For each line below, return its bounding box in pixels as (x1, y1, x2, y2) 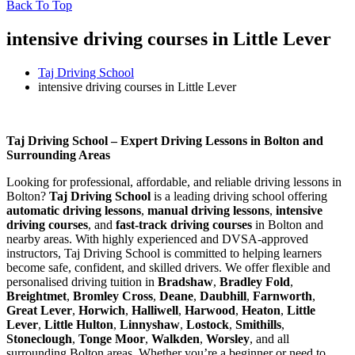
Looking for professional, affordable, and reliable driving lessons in (6, 175, 342, 189)
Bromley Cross (73, 289, 153, 303)
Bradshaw (158, 275, 213, 289)
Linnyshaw (120, 318, 180, 332)
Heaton (242, 303, 281, 318)
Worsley (206, 332, 250, 346)
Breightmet (6, 289, 67, 303)
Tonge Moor (78, 332, 145, 346)
